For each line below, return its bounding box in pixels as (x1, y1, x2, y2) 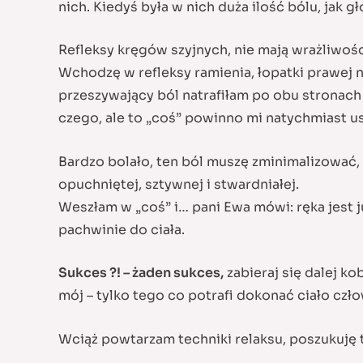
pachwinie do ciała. (58, 220, 185, 238)
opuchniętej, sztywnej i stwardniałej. (58, 175, 299, 193)
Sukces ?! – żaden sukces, (58, 264, 224, 282)
